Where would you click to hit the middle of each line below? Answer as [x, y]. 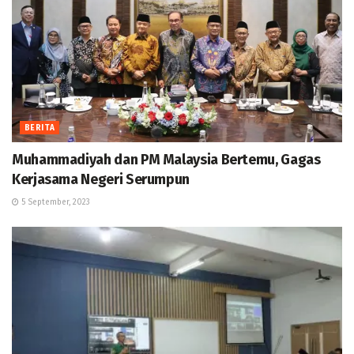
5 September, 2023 [55, 203]
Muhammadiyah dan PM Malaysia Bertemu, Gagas [166, 160]
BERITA [40, 128]
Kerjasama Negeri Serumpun [101, 180]
